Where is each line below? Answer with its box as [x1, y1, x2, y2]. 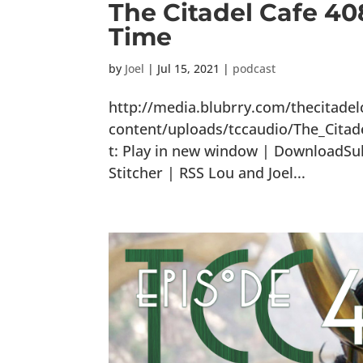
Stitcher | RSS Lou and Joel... [109, 162, 306, 182]
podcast [233, 60, 276, 76]
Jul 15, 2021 [157, 60, 220, 76]
